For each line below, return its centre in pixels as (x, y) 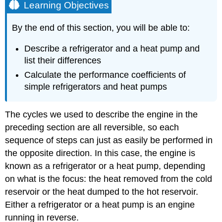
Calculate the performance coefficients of (105, 75)
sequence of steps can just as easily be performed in (109, 140)
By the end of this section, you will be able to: (101, 28)
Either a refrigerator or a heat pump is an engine (100, 204)
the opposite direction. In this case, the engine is (100, 153)
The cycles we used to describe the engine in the (102, 114)
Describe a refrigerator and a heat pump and (112, 49)
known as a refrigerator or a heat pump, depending (105, 166)
